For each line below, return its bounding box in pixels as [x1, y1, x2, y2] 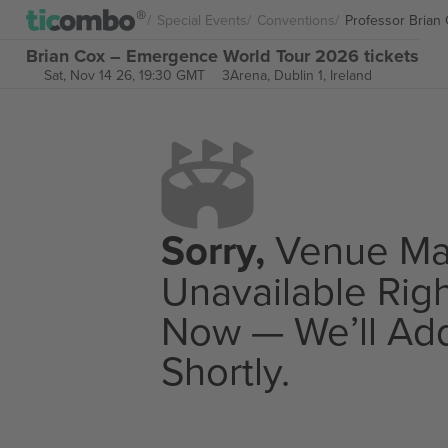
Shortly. [161, 342, 290, 398]
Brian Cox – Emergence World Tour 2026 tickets [26, 42, 419, 69]
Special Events [157, 9, 247, 30]
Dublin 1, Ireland [273, 65, 372, 85]
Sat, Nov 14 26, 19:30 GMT [43, 65, 205, 85]
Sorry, [161, 221, 265, 279]
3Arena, [221, 65, 274, 85]
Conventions [257, 9, 335, 30]
